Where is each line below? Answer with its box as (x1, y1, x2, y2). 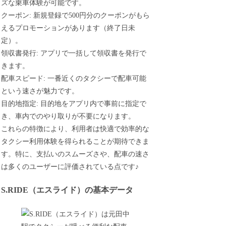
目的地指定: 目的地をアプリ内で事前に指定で (1, 99, 147, 107)
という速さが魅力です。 (1, 87, 79, 95)
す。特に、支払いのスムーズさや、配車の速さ (1, 150, 150, 158)
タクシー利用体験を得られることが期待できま (1, 137, 150, 145)
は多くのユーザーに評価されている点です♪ (1, 162, 139, 171)
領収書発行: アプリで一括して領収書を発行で (1, 49, 147, 57)
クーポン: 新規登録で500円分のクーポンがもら (1, 11, 150, 19)
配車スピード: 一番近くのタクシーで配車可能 (1, 74, 147, 82)
